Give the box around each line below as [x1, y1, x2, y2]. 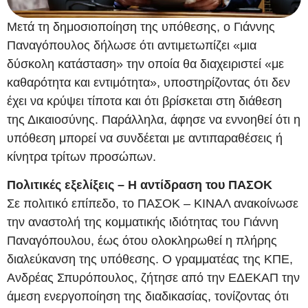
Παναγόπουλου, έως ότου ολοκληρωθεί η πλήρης [7, 234, 277, 248]
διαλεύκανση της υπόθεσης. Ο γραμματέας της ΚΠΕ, [7, 252, 293, 267]
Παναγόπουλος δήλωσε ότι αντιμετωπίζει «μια [7, 38, 256, 52]
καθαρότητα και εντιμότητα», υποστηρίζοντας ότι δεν [7, 75, 290, 89]
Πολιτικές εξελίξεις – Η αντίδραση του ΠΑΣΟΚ [7, 178, 272, 192]
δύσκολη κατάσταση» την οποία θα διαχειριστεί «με [7, 56, 284, 71]
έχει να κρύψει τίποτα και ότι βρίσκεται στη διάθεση [7, 93, 282, 108]
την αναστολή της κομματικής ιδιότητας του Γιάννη [7, 215, 278, 230]
